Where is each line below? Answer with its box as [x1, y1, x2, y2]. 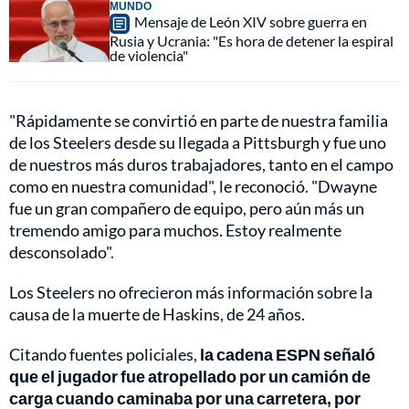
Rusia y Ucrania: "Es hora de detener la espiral [110, 32, 393, 50]
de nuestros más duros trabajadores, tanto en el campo [9, 154, 393, 175]
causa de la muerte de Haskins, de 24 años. [9, 304, 305, 325]
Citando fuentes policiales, [9, 344, 200, 365]
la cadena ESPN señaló [200, 344, 375, 365]
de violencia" [110, 47, 188, 65]
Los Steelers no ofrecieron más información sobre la [9, 282, 372, 303]
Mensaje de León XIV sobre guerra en [134, 13, 367, 31]
